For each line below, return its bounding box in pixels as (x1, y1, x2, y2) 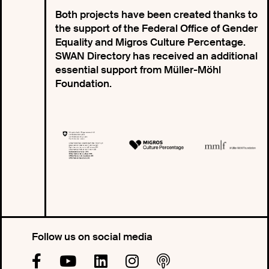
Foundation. (55, 77, 112, 91)
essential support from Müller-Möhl (55, 63, 221, 77)
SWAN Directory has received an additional (55, 49, 258, 63)
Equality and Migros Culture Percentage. (55, 35, 246, 49)
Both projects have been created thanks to (55, 8, 258, 22)
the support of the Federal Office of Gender (55, 22, 258, 35)
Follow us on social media (32, 230, 153, 244)
